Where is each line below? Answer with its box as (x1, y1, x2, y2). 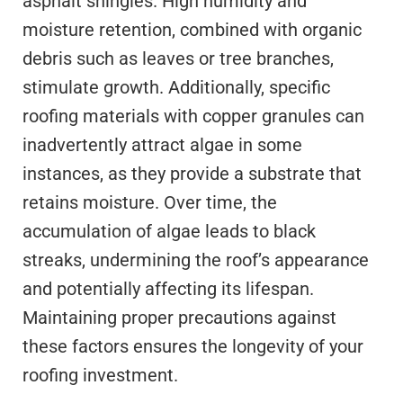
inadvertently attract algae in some (22, 133, 302, 156)
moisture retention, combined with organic (22, 18, 362, 40)
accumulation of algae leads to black (22, 219, 316, 242)
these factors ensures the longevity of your (22, 335, 363, 357)
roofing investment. (22, 363, 178, 386)
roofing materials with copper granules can (22, 104, 364, 127)
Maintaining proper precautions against (22, 306, 336, 328)
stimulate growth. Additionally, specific (22, 76, 330, 98)
